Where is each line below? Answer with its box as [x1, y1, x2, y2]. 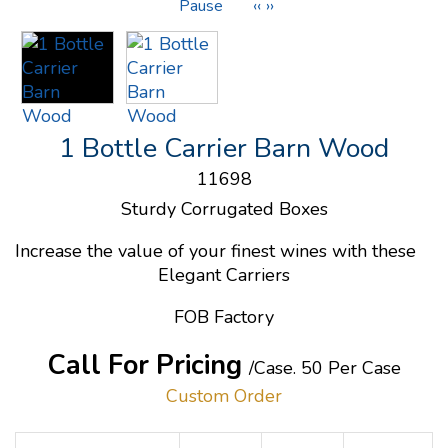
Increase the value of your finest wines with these [15, 239, 416, 264]
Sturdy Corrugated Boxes [120, 197, 328, 222]
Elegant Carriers [158, 263, 290, 288]
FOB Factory [174, 305, 274, 330]
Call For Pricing [47, 347, 249, 385]
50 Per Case [300, 356, 401, 381]
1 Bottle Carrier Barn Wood [59, 130, 389, 168]
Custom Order [166, 384, 282, 409]
